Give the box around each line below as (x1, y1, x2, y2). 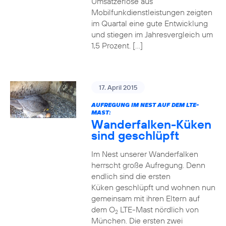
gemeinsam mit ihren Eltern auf (91, 193, 200, 203)
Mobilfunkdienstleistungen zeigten (91, 7, 212, 17)
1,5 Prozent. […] (91, 40, 143, 50)
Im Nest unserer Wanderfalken (91, 149, 198, 159)
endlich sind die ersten (91, 171, 171, 181)
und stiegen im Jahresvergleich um (91, 29, 213, 39)
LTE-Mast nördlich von (118, 204, 199, 214)
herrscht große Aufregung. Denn (91, 160, 205, 170)
